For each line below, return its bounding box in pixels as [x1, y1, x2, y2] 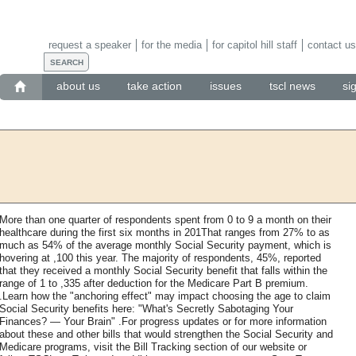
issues [210, 79, 242, 93]
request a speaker [48, 38, 131, 51]
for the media [141, 38, 202, 51]
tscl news [269, 79, 315, 93]
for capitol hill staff [211, 38, 297, 51]
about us [56, 79, 100, 93]
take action [127, 79, 183, 93]
